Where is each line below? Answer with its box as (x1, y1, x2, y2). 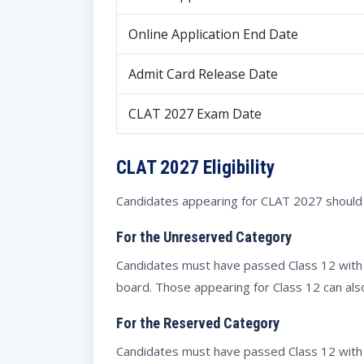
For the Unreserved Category (116, 227, 292, 245)
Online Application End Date (128, 24, 298, 43)
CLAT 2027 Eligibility (116, 155, 275, 179)
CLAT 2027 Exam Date (128, 104, 262, 123)
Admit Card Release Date (128, 64, 278, 83)
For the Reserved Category (116, 314, 279, 331)
